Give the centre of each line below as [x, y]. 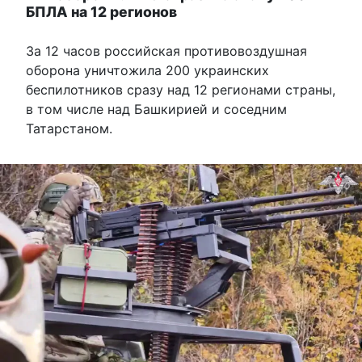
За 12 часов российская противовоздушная [166, 51]
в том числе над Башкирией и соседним [156, 109]
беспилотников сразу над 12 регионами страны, [181, 89]
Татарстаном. [69, 128]
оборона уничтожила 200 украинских [147, 70]
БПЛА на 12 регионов [101, 11]
